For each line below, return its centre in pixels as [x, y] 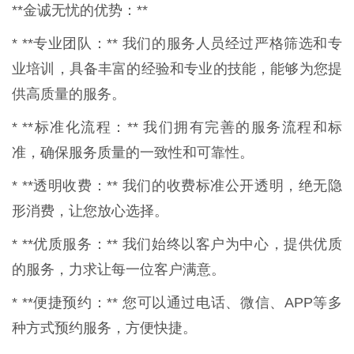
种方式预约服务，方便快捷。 [104, 328]
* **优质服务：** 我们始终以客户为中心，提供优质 [177, 245]
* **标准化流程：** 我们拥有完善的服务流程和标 [177, 128]
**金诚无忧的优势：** [80, 11]
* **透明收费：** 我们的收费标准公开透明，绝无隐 [177, 186]
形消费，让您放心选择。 [90, 211]
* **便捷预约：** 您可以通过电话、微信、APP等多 [177, 303]
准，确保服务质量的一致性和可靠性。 [133, 153]
